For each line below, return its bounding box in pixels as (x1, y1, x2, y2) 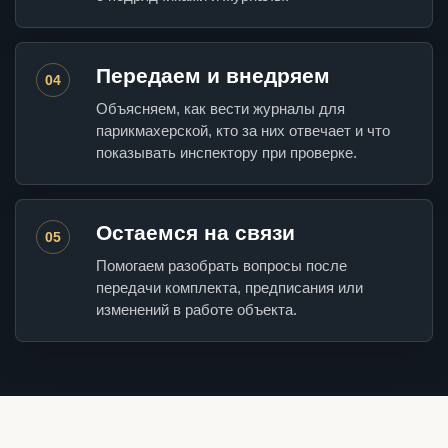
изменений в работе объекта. (96, 301, 297, 319)
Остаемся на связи (96, 221, 295, 245)
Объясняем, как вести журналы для (96, 100, 345, 118)
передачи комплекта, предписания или (96, 279, 363, 297)
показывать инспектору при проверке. (96, 144, 357, 162)
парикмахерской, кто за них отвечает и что (96, 122, 390, 140)
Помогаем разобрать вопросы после (96, 257, 347, 275)
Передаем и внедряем (96, 64, 330, 88)
